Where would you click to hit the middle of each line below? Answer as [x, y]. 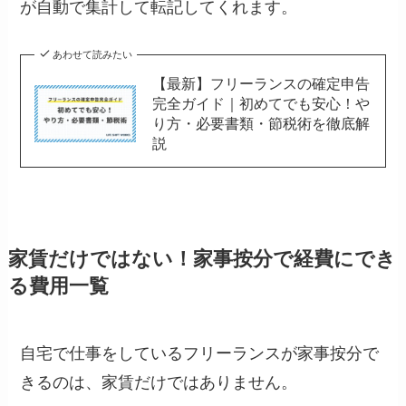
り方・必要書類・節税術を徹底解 [261, 124]
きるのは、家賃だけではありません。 [159, 383]
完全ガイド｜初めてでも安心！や [261, 104]
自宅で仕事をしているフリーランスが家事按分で [200, 354]
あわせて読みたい [92, 55]
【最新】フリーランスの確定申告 [261, 84]
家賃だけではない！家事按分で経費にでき [202, 260]
